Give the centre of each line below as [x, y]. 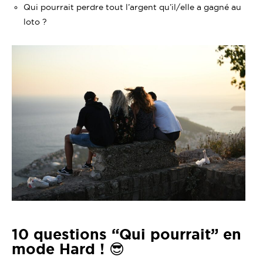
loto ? [35, 22]
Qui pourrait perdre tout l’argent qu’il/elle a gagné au [132, 7]
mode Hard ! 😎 [68, 249]
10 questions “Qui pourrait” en [127, 235]
